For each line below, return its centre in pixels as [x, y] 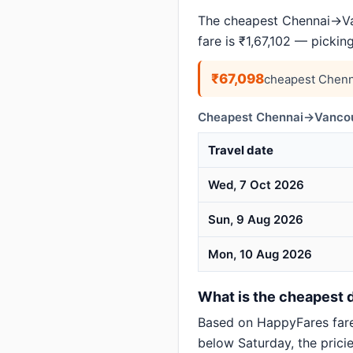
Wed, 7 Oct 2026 [256, 185]
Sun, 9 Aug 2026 [256, 219]
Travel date [241, 150]
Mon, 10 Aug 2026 [260, 254]
